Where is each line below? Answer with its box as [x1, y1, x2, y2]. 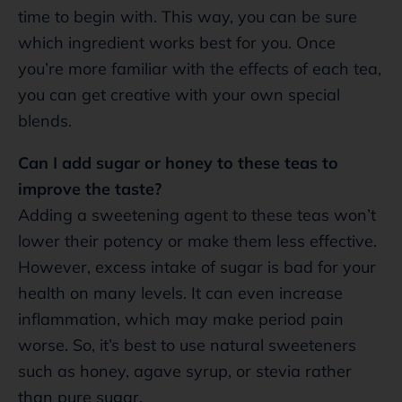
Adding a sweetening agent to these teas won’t [18, 204, 376, 225]
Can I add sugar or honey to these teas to [18, 152, 338, 173]
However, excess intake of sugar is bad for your [18, 256, 376, 277]
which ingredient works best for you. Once [18, 31, 336, 53]
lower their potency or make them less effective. [18, 230, 377, 251]
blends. [18, 109, 72, 131]
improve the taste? [18, 178, 162, 199]
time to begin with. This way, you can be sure [18, 5, 357, 27]
